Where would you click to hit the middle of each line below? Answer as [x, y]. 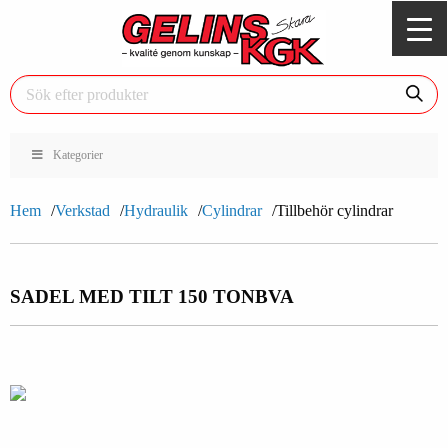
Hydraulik [156, 211]
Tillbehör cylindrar [334, 211]
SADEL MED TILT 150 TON [132, 297]
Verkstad [82, 211]
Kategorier [77, 155]
